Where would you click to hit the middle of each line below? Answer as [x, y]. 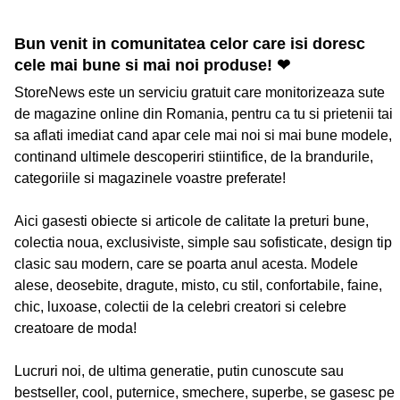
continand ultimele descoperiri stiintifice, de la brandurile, [194, 157]
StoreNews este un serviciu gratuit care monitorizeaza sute [200, 93]
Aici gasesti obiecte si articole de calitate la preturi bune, [192, 221]
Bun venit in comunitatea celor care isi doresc [190, 44]
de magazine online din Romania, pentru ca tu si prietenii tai [204, 114]
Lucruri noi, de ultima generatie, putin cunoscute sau [179, 371]
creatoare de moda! [75, 329]
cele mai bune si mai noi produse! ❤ [152, 66]
